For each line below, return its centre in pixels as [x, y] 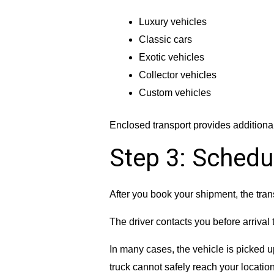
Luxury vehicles [172, 22]
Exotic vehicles [171, 57]
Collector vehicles [177, 75]
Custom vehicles [175, 93]
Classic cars [165, 40]
